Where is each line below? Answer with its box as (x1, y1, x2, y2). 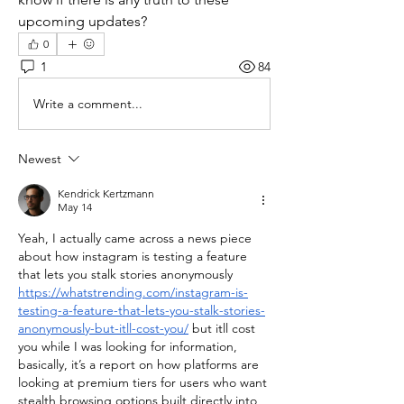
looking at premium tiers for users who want (18, 374, 267, 390)
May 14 (58, 200, 92, 214)
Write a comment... (33, 95, 142, 112)
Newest (18, 151, 61, 167)
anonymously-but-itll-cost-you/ (18, 320, 188, 336)
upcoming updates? (18, 13, 147, 30)
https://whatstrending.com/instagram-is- (18, 284, 248, 300)
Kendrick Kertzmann (58, 187, 154, 200)
